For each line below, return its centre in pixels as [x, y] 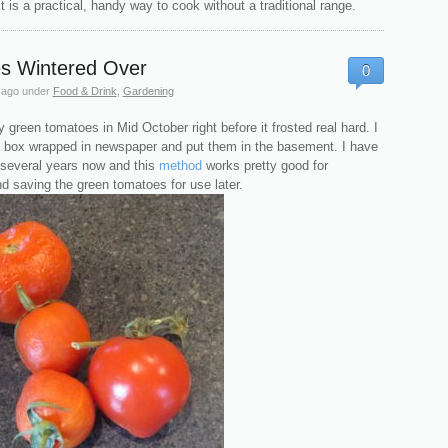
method [180, 166]
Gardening [148, 91]
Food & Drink [84, 91]
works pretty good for [264, 166]
